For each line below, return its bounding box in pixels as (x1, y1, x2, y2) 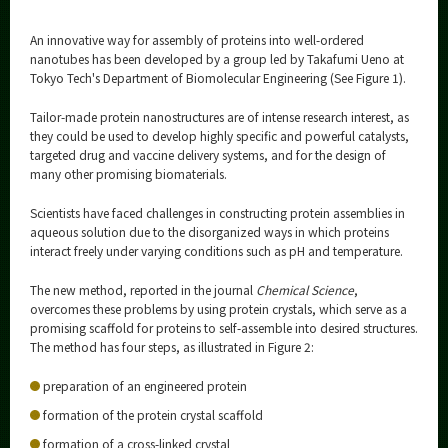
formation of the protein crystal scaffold (43, 406, 263, 424)
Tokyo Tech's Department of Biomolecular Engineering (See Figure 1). (30, 69, 406, 87)
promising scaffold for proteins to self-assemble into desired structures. (30, 319, 418, 337)
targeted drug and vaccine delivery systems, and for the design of (30, 146, 386, 164)
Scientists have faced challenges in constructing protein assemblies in (30, 204, 405, 222)
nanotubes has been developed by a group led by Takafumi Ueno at (30, 50, 404, 68)
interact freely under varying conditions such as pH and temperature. (30, 242, 403, 260)
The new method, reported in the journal (30, 281, 256, 299)
